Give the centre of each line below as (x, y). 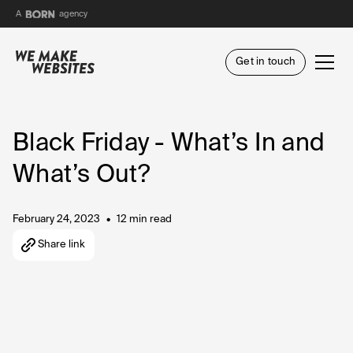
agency (72, 13)
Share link (61, 245)
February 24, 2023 (56, 219)
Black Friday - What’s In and (169, 144)
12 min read (145, 219)
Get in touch (266, 62)
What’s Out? (81, 175)
